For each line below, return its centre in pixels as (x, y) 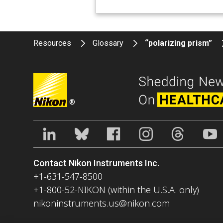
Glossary (108, 43)
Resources (53, 43)
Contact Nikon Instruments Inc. (97, 163)
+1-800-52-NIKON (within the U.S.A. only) (116, 189)
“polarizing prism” (180, 43)
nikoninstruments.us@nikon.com (102, 203)
